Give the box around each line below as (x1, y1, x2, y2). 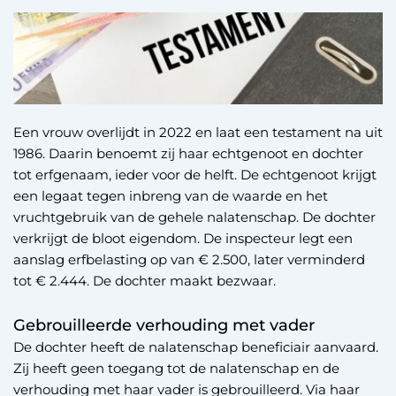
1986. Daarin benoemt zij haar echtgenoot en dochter (13, 144, 363, 162)
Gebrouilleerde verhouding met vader (13, 316, 315, 335)
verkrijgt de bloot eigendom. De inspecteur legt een (13, 229, 353, 247)
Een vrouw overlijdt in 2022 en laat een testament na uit (13, 123, 383, 141)
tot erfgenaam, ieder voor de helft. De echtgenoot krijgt (13, 165, 377, 183)
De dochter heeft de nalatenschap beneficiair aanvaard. (13, 339, 378, 355)
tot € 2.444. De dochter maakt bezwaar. (13, 271, 276, 289)
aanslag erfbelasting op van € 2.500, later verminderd (13, 250, 365, 268)
